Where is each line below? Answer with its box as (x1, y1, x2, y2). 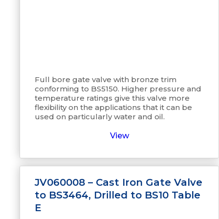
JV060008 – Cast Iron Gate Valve (35, 176, 202, 188)
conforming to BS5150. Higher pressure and (35, 84, 201, 93)
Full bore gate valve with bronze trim (35, 75, 176, 84)
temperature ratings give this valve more (35, 93, 190, 103)
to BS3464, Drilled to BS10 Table (35, 189, 200, 201)
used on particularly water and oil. (35, 112, 165, 121)
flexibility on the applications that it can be (35, 103, 192, 112)
